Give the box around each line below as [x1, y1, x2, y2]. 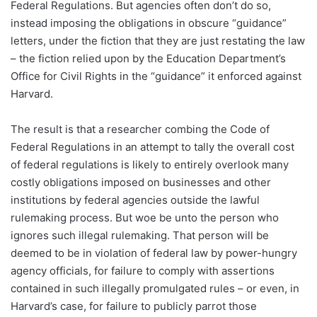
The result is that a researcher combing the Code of [11, 122, 270, 137]
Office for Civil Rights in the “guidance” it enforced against [11, 69, 301, 83]
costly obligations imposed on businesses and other [11, 175, 271, 190]
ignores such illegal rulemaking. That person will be [11, 229, 269, 243]
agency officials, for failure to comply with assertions [11, 264, 275, 278]
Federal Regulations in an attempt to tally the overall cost [11, 140, 294, 154]
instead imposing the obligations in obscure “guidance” [11, 16, 287, 30]
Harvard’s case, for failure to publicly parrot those [11, 299, 257, 313]
